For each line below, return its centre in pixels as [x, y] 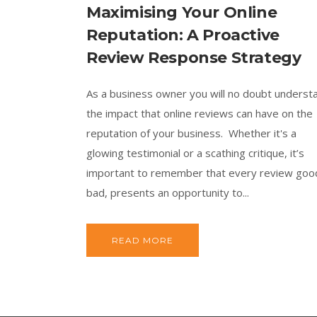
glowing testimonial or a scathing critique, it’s [195, 152]
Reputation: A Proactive [183, 35]
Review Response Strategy [194, 57]
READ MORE [143, 240]
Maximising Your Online [182, 12]
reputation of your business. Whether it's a [191, 133]
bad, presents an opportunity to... [168, 192]
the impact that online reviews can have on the [200, 113]
